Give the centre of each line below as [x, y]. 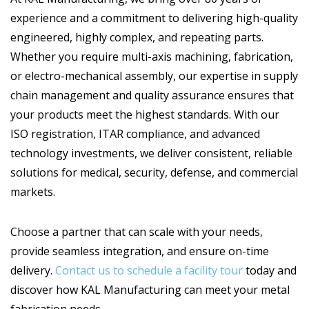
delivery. [33, 271]
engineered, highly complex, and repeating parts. [137, 38]
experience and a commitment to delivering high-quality [154, 18]
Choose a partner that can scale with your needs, [137, 232]
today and [270, 271]
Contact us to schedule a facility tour [149, 271]
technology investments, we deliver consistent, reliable [151, 153]
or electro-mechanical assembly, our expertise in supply [154, 76]
